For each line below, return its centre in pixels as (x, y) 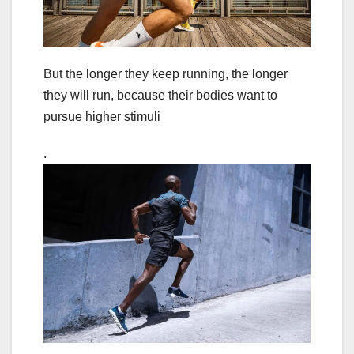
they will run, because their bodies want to (160, 96)
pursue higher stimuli (102, 117)
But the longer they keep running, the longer (166, 74)
